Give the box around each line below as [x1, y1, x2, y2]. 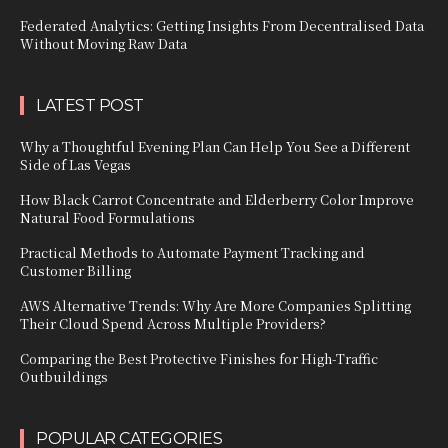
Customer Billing [20, 260, 131, 280]
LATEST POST [36, 95, 144, 115]
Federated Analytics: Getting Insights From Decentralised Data [20, 15, 424, 35]
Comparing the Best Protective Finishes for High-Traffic [20, 348, 378, 368]
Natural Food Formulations [20, 207, 195, 227]
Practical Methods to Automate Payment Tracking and [20, 242, 365, 262]
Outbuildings [20, 366, 108, 386]
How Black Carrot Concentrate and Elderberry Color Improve [20, 189, 414, 209]
